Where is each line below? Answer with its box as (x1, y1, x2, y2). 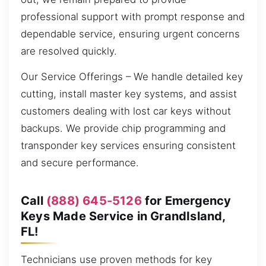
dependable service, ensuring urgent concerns (21, 27, 240, 40)
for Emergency (141, 193, 232, 208)
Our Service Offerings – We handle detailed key (21, 71, 243, 83)
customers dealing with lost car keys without (21, 105, 231, 118)
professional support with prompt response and (21, 10, 245, 23)
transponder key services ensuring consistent (21, 140, 236, 152)
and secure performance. (21, 157, 139, 169)
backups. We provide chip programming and (21, 122, 226, 135)
